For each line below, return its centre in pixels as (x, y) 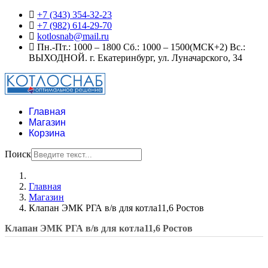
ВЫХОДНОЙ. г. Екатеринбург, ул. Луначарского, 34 (135, 58)
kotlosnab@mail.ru (73, 36)
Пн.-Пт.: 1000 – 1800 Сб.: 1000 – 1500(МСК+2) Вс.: (140, 47)
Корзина (47, 133)
